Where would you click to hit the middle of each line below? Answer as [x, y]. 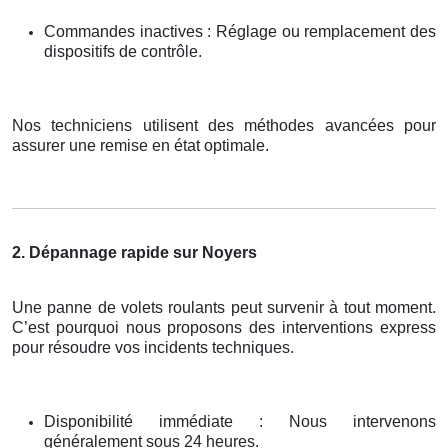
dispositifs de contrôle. [123, 52]
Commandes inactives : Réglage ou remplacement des [240, 32]
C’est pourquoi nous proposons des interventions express [224, 328]
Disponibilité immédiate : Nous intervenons [240, 422]
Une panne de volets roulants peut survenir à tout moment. [224, 308]
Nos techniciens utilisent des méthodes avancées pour [224, 126]
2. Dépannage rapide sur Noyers [134, 253]
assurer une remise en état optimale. [140, 146]
